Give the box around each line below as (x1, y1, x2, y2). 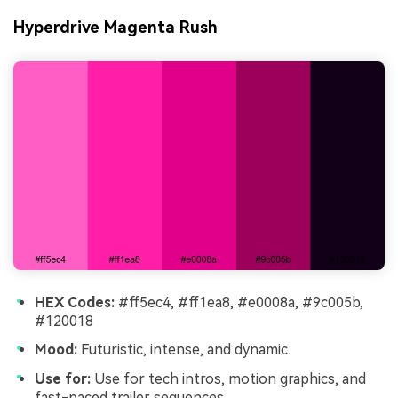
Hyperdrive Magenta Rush (13, 18, 218, 37)
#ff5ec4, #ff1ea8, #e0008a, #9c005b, (115, 294, 363, 312)
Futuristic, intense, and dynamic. (77, 340, 291, 358)
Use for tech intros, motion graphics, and (91, 370, 366, 387)
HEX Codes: (35, 294, 115, 312)
